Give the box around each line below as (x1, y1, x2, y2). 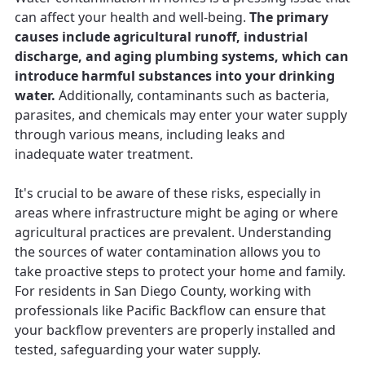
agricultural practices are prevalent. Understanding (15, 222, 332, 241)
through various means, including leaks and (15, 125, 285, 143)
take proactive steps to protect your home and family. (15, 262, 345, 280)
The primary (249, 7, 328, 26)
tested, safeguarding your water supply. (15, 340, 261, 358)
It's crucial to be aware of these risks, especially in (15, 183, 321, 202)
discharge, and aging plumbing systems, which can (15, 46, 349, 65)
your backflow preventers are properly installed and (15, 320, 336, 339)
